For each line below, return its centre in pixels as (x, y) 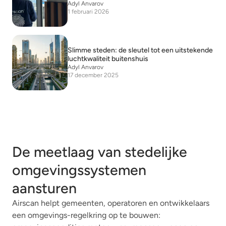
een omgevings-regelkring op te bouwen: (86, 215)
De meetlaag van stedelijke (100, 152)
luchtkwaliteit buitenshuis (108, 59)
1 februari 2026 (88, 12)
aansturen (44, 188)
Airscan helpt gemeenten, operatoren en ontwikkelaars (111, 203)
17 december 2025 (93, 75)
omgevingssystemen (79, 170)
